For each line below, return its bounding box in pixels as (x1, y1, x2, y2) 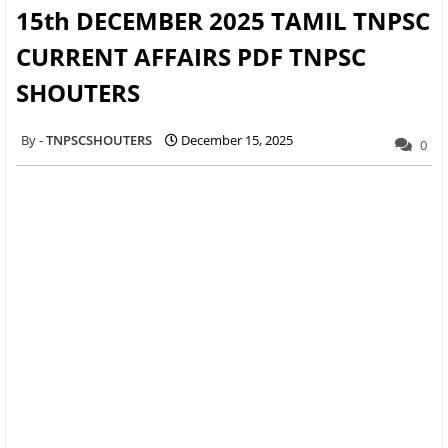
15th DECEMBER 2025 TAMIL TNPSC (16, 3, 430, 37)
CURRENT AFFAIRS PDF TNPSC (16, 39, 366, 73)
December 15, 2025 (181, 130, 293, 149)
